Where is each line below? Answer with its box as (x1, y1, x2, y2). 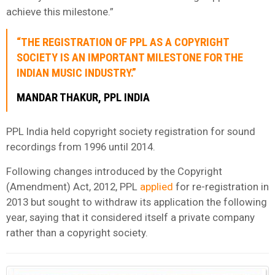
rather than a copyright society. (6, 226, 148, 239)
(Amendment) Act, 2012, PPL (6, 180, 140, 193)
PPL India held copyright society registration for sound (6, 125, 255, 137)
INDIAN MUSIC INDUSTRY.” (17, 66, 136, 80)
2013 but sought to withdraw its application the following (6, 195, 267, 208)
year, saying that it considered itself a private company (6, 211, 255, 223)
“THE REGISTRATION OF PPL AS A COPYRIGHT (17, 35, 229, 49)
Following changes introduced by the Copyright (6, 165, 222, 177)
